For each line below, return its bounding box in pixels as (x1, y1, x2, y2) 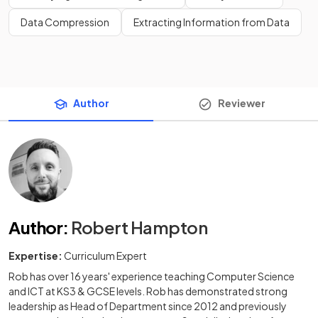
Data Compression (21, 16, 109, 28)
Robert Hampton (71, 216, 208, 238)
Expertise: (9, 249, 62, 263)
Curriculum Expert (64, 249, 147, 263)
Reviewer (217, 97, 265, 109)
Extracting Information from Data (133, 16, 290, 28)
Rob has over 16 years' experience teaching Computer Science (9, 270, 295, 283)
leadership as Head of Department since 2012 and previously (9, 300, 287, 313)
